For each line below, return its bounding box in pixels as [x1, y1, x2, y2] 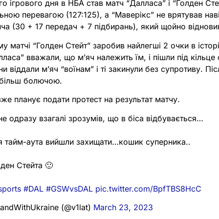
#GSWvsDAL [46, 183, 93, 194]
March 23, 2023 [93, 202, 153, 212]
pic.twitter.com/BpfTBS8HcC [95, 183, 202, 194]
